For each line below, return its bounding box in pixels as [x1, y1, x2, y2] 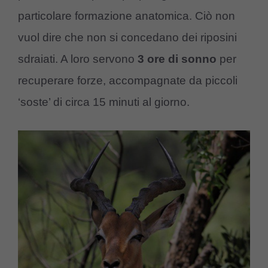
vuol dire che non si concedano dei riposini [18, 31, 237, 44]
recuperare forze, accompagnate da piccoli [18, 74, 237, 87]
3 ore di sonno [138, 53, 217, 66]
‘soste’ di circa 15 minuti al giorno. [18, 96, 190, 109]
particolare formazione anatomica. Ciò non [18, 10, 235, 23]
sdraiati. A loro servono [18, 53, 138, 66]
